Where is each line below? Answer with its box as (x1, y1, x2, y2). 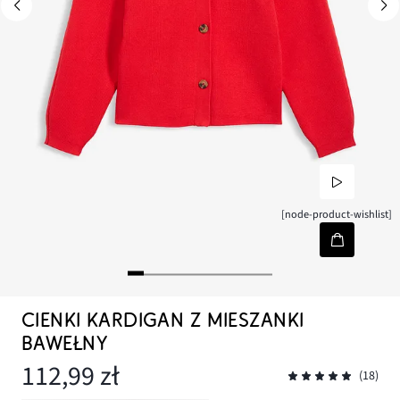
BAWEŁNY (21, 332, 107, 355)
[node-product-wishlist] (281, 206, 393, 223)
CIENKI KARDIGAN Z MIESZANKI (21, 309, 304, 332)
